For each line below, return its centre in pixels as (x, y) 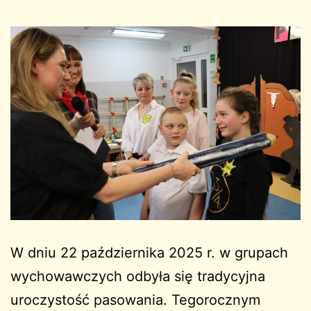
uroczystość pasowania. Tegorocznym (135, 300)
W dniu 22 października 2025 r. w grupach (149, 253)
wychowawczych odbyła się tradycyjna (138, 277)
